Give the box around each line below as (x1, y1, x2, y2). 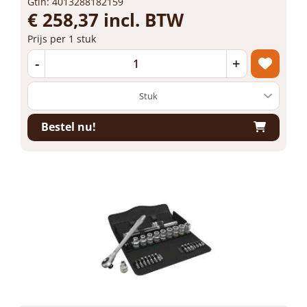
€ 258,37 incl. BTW (27, 7, 184, 32)
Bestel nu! (41, 119, 96, 134)
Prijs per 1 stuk (27, 32, 96, 45)
